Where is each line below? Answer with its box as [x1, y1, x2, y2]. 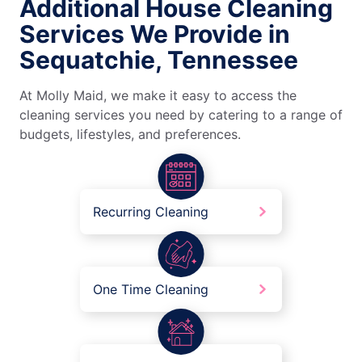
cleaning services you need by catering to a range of [19, 107, 343, 124]
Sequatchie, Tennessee [19, 45, 298, 75]
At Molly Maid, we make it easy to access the [19, 87, 297, 104]
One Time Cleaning [93, 281, 208, 298]
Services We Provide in [19, 19, 290, 49]
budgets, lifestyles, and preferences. [19, 126, 241, 143]
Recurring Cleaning [93, 204, 208, 221]
